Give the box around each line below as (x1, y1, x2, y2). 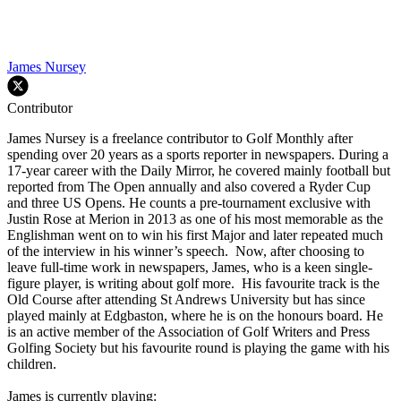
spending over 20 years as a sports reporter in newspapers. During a (7, 147, 388, 163)
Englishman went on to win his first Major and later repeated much (7, 227, 383, 243)
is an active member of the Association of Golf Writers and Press (7, 324, 370, 340)
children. (7, 356, 56, 372)
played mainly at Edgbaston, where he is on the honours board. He (7, 308, 383, 324)
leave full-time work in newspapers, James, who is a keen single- (7, 260, 372, 276)
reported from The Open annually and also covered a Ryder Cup (7, 179, 371, 195)
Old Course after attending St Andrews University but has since (7, 292, 365, 308)
